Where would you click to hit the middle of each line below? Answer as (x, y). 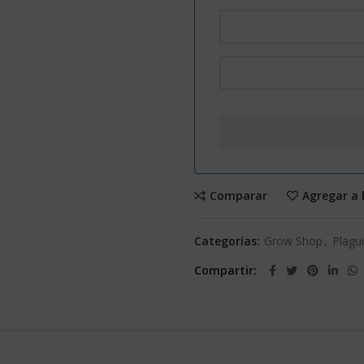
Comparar (238, 195)
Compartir (224, 270)
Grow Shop (293, 241)
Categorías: (229, 241)
